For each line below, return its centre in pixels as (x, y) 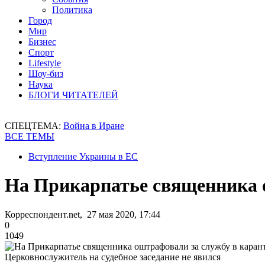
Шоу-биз (46, 74)
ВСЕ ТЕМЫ (30, 136)
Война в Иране (94, 126)
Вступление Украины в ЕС (83, 156)
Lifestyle (45, 63)
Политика (72, 10)
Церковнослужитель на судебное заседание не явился (113, 257)
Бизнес (42, 42)
